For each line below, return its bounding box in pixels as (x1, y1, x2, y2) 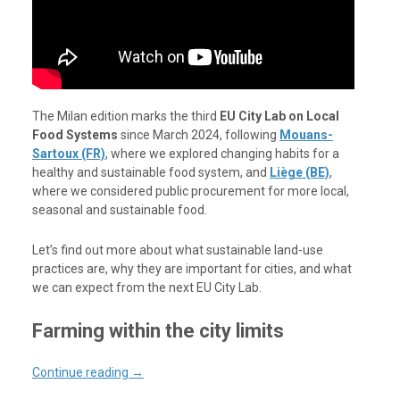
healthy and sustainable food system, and (31, 164, 270, 179)
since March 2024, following (117, 127, 279, 142)
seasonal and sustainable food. (31, 202, 207, 217)
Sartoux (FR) (31, 146, 105, 161)
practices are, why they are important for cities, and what (31, 261, 352, 276)
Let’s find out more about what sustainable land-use (31, 242, 323, 257)
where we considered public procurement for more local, (31, 183, 349, 198)
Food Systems (31, 127, 118, 142)
